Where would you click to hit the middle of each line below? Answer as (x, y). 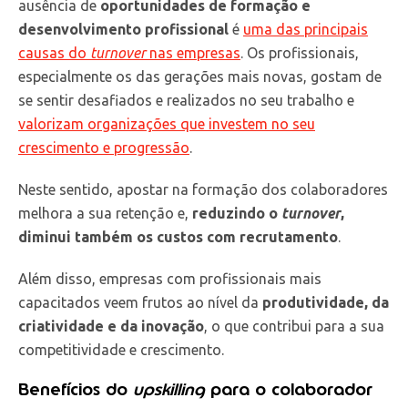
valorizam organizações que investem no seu (167, 123)
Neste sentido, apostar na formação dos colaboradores (203, 189)
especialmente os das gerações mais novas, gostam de (200, 76)
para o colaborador (289, 389)
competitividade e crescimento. (121, 349)
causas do (54, 52)
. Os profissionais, (300, 52)
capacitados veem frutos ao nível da (140, 302)
